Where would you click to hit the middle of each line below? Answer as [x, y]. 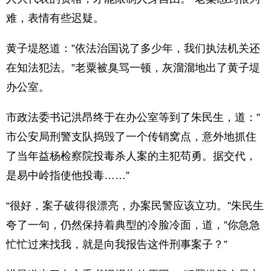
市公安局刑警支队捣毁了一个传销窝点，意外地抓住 [131, 137]
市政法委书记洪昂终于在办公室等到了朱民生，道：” [133, 117]
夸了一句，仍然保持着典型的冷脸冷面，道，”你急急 [133, 225]
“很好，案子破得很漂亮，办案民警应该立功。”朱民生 [135, 206]
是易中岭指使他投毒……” [68, 175]
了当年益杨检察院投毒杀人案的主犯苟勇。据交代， [131, 156]
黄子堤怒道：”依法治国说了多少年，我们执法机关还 [133, 48]
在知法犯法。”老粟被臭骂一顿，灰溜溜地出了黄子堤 [133, 68]
